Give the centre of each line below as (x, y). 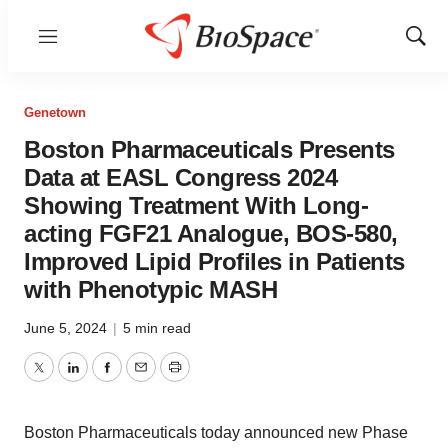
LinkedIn (102, 379)
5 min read (157, 328)
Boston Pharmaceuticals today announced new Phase (216, 432)
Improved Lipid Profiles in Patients (214, 261)
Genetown (55, 112)
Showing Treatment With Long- (196, 205)
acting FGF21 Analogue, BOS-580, (211, 233)
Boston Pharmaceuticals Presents (209, 149)
